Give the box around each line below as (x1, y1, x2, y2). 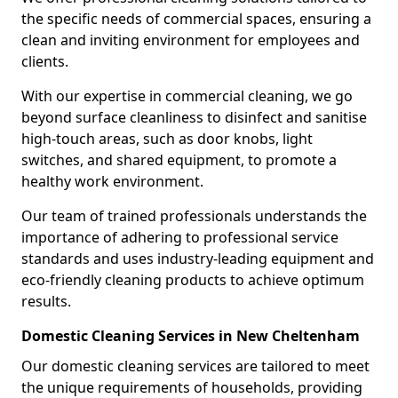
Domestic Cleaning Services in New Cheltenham (21, 326, 360, 346)
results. (21, 291, 71, 311)
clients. (21, 52, 68, 71)
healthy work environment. (21, 171, 203, 191)
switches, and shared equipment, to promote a (21, 150, 337, 170)
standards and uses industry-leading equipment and (21, 249, 374, 268)
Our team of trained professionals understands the (21, 206, 367, 226)
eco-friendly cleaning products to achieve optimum (21, 270, 364, 290)
